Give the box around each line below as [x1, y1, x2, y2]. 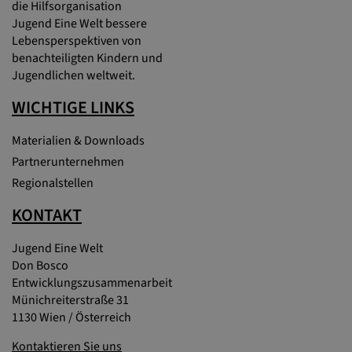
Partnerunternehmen [12, 152, 124, 170]
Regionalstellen [12, 174, 93, 192]
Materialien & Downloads [12, 131, 145, 149]
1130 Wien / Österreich [12, 308, 131, 326]
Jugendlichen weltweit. [12, 66, 135, 84]
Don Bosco [12, 256, 68, 274]
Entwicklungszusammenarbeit [12, 273, 172, 291]
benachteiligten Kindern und [12, 49, 163, 67]
